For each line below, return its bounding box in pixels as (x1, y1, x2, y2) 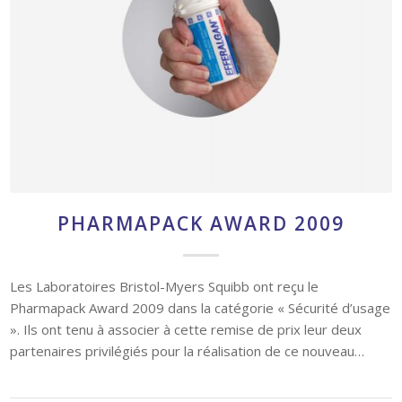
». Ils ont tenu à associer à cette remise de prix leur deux (10, 226, 363, 245)
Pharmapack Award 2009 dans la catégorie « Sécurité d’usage (10, 205, 391, 223)
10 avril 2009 (164, 317, 238, 334)
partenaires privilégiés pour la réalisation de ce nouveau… (10, 248, 365, 267)
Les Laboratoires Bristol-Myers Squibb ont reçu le (10, 183, 319, 202)
